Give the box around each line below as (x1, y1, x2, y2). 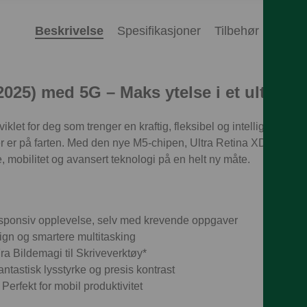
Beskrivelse (34, 24, 103, 38)
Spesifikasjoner (116, 24, 201, 38)
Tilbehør (214, 24, 259, 38)
